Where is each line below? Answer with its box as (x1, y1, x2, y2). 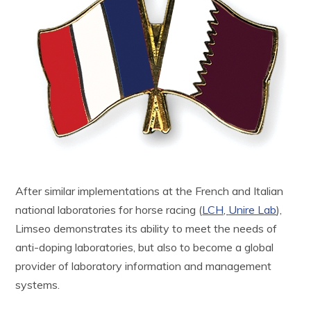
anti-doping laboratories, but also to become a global (15, 240, 274, 255)
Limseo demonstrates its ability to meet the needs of (15, 221, 278, 236)
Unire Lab (228, 203, 277, 217)
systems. (15, 278, 60, 292)
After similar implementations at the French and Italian (15, 184, 284, 199)
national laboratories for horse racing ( (15, 203, 203, 217)
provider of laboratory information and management (15, 259, 272, 274)
